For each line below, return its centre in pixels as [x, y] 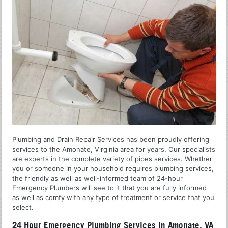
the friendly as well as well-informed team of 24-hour [98, 178]
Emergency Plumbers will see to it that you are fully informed [110, 188]
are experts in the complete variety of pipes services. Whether [112, 159]
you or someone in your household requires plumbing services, [113, 169]
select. [23, 207]
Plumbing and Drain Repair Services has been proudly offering [111, 140]
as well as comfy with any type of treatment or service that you [113, 198]
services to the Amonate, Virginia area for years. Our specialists [114, 149]
